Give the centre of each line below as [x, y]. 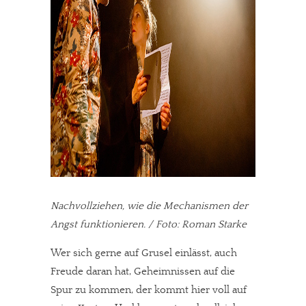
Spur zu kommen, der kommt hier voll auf [149, 290]
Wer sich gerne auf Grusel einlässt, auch [144, 253]
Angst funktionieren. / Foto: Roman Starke [149, 224]
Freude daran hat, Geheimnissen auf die [143, 272]
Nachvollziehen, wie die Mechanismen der [149, 206]
